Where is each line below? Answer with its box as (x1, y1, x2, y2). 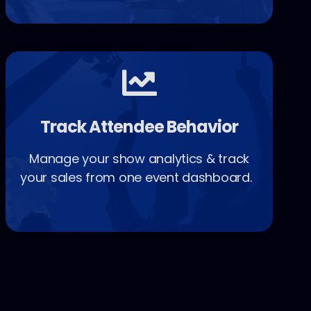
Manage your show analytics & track (29, 150, 250, 168)
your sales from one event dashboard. (20, 169, 259, 187)
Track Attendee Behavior (40, 115, 239, 139)
